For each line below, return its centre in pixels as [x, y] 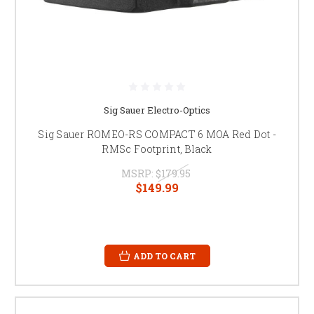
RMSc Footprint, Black [157, 149]
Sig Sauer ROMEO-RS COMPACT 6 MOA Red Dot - [157, 134]
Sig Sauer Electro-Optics [157, 110]
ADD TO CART [164, 255]
